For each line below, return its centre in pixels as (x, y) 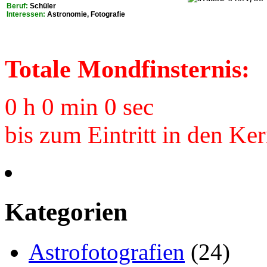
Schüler (42, 6)
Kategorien (66, 212)
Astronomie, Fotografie (85, 14)
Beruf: (17, 6)
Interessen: (26, 14)
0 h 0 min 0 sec (79, 107)
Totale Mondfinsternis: (127, 69)
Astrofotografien (107, 252)
